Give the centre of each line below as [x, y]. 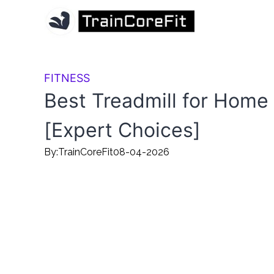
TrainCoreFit [86, 152]
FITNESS [67, 78]
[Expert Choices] [122, 130]
